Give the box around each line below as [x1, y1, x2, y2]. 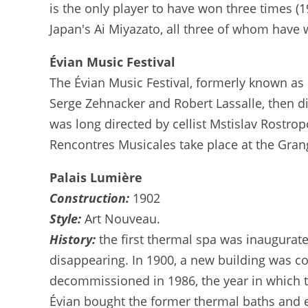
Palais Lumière [49, 169, 142, 186]
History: [49, 231, 99, 247]
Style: [49, 210, 85, 227]
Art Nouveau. [85, 210, 160, 227]
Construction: [49, 190, 129, 206]
